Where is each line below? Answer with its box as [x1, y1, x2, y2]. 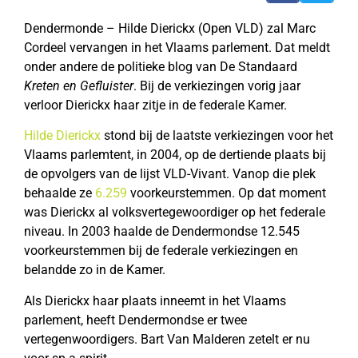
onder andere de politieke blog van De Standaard [24, 59, 297, 75]
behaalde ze [24, 185, 95, 201]
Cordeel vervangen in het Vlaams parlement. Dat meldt [24, 40, 330, 56]
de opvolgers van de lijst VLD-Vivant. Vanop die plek [24, 166, 316, 182]
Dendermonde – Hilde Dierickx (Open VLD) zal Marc [24, 21, 316, 37]
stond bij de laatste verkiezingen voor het [101, 128, 333, 144]
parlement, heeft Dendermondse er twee [24, 312, 247, 328]
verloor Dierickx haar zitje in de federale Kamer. [24, 97, 287, 113]
